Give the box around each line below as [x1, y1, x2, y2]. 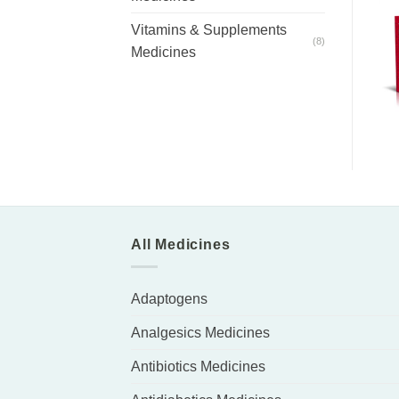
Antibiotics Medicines [131, 358, 265, 374]
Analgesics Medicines [131, 324, 270, 340]
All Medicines [131, 236, 231, 252]
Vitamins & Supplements [131, 22, 287, 38]
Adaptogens [131, 290, 208, 306]
